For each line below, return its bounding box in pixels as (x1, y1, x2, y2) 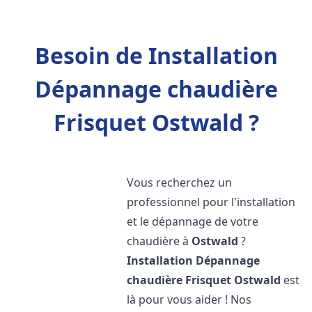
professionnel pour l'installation (127, 194, 296, 210)
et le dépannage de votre (127, 214, 259, 229)
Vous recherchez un (127, 175, 233, 190)
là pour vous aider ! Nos (127, 292, 252, 307)
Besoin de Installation (34, 40, 278, 70)
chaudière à (127, 233, 192, 249)
